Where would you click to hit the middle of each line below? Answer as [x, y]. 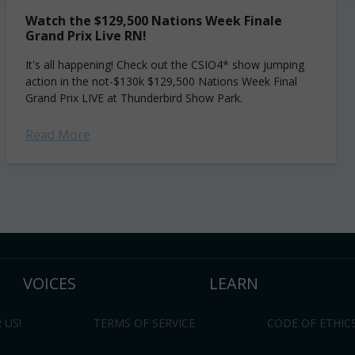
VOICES [50, 283]
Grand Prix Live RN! [86, 36]
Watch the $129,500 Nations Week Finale [154, 21]
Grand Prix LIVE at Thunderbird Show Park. [134, 98]
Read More [58, 135]
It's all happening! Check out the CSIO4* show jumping [165, 65]
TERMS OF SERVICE [144, 323]
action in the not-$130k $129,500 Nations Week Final [161, 81]
